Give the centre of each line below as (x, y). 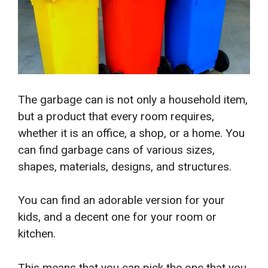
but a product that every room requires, (116, 116)
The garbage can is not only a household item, (133, 99)
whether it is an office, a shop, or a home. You (131, 133)
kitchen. (37, 234)
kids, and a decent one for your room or (117, 217)
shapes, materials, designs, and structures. (125, 166)
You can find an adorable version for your (121, 200)
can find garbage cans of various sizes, (116, 150)
